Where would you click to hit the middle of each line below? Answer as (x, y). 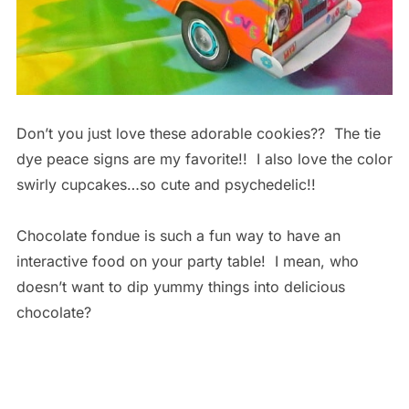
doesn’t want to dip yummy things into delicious (180, 287)
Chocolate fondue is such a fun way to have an (178, 236)
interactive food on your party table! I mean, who (187, 262)
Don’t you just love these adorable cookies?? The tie (198, 134)
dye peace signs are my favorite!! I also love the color (204, 159)
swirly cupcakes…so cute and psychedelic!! (166, 185)
